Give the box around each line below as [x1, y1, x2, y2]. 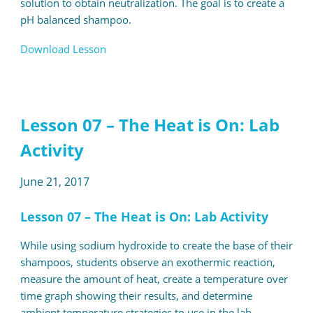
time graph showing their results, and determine [20, 289, 252, 303]
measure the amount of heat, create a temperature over [20, 272, 288, 286]
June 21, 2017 [20, 174, 89, 190]
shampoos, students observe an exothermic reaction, [20, 255, 275, 270]
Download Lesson [20, 42, 106, 57]
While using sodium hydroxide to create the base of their [20, 238, 293, 253]
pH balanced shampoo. [20, 13, 131, 27]
